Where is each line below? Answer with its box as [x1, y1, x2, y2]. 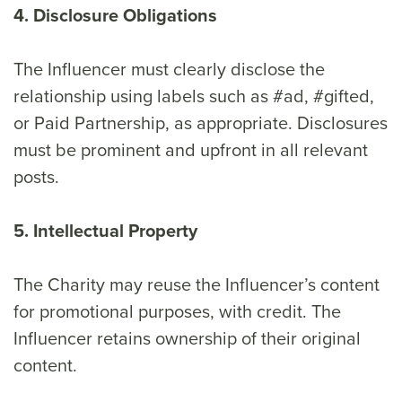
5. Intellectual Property [13, 217, 197, 243]
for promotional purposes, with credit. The [13, 298, 341, 324]
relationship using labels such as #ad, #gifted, [13, 83, 374, 109]
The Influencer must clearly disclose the [13, 56, 325, 82]
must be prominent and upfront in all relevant [13, 136, 368, 162]
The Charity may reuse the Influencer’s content [13, 271, 380, 297]
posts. [13, 163, 59, 189]
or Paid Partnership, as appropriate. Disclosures [13, 109, 388, 135]
